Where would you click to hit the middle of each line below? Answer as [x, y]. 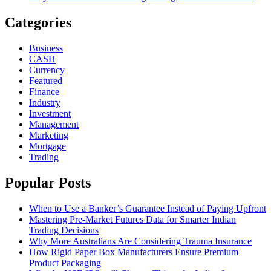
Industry [45, 102]
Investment [50, 113]
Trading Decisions [64, 230]
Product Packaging [65, 263]
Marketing [49, 135]
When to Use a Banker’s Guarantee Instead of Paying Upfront [148, 208]
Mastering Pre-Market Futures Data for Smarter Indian [132, 219]
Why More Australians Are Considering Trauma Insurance [140, 241]
